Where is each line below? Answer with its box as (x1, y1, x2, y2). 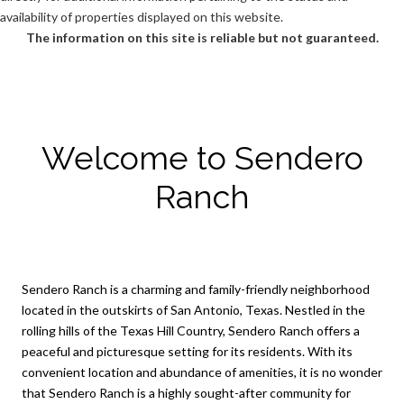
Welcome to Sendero (41, 138, 363, 177)
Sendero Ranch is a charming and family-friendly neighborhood (22, 280, 370, 297)
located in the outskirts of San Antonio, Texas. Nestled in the (22, 301, 365, 317)
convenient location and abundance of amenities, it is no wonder (22, 363, 382, 380)
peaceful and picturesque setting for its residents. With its (22, 343, 353, 359)
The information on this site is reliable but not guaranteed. (25, 30, 379, 46)
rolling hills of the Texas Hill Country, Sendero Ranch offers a (22, 322, 360, 338)
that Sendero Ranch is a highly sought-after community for (22, 384, 351, 400)
